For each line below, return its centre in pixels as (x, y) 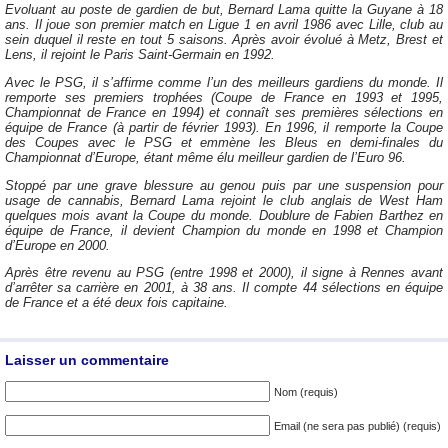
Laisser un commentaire (87, 360)
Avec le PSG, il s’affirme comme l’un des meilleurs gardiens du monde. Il (224, 82)
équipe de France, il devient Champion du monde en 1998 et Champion (224, 230)
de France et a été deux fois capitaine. (116, 303)
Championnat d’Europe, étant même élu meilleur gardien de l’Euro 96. (205, 157)
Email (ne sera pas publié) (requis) (357, 425)
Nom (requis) (306, 391)
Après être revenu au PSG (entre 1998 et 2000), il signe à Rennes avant (224, 273)
